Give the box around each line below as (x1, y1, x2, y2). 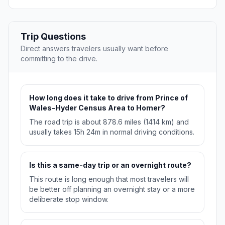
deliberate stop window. (29, 195, 108, 204)
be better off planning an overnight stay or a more (29, 185, 195, 194)
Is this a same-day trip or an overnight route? (29, 161, 191, 170)
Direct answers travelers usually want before (21, 44, 168, 53)
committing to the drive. (21, 54, 97, 63)
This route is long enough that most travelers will (29, 175, 189, 184)
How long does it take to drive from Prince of (29, 93, 188, 102)
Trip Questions (21, 31, 86, 42)
